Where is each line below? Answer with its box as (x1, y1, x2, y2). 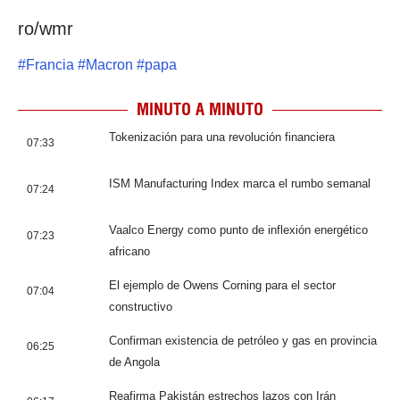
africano (109, 245, 150, 259)
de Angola (109, 355, 160, 370)
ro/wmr (18, 18, 73, 38)
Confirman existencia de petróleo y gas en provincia (109, 334, 377, 348)
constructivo (109, 300, 172, 314)
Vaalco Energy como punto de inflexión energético (109, 223, 368, 237)
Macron (86, 57, 133, 73)
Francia (26, 57, 74, 73)
